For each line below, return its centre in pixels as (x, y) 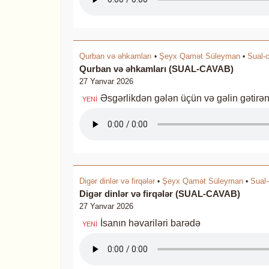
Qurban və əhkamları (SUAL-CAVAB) (156, 69)
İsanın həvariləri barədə (150, 223)
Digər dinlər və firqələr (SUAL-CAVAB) (160, 194)
